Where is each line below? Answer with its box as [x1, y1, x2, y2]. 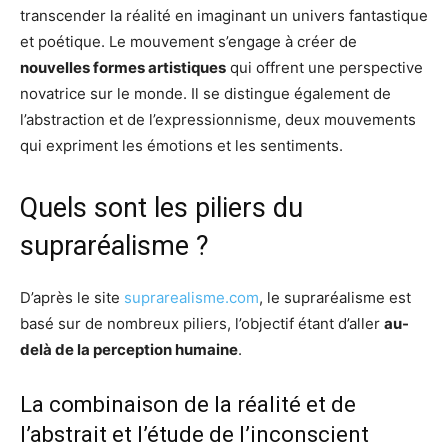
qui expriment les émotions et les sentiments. [20, 135, 343, 155]
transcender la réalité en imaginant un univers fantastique [20, 5, 428, 25]
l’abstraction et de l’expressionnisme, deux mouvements [20, 109, 416, 129]
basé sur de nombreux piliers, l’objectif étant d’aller [20, 313, 384, 333]
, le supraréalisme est [259, 287, 411, 307]
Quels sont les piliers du [20, 191, 303, 224]
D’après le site [20, 287, 124, 307]
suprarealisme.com [124, 287, 259, 307]
